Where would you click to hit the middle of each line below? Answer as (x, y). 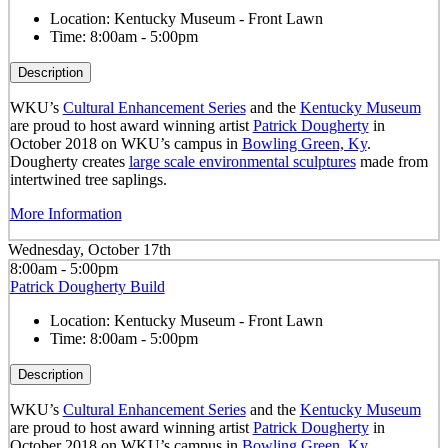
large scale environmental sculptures (242, 161)
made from (391, 161)
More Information (65, 213)
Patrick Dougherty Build (87, 287)
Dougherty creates (69, 161)
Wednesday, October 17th (89, 249)
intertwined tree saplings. (88, 179)
